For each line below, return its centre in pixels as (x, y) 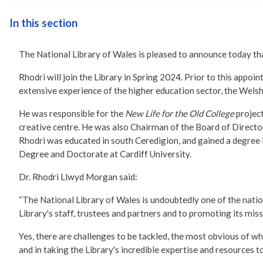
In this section (43, 23)
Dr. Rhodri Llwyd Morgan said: (78, 177)
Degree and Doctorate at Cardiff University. (105, 154)
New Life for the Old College (181, 114)
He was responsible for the (72, 114)
